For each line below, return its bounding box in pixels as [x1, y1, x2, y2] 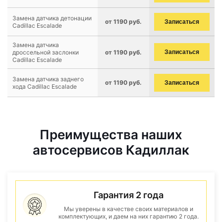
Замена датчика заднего [12, 75, 84, 83]
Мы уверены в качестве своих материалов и [63, 205, 193, 213]
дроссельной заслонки [12, 49, 79, 56]
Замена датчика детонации [12, 14, 92, 22]
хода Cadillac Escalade [12, 83, 77, 90]
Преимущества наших [40, 127, 182, 142]
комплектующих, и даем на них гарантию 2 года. [58, 213, 199, 220]
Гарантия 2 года [93, 190, 164, 200]
